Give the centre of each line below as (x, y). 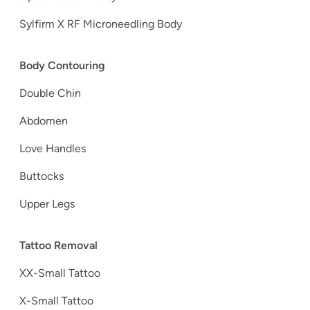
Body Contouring (62, 66)
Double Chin (50, 93)
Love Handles (54, 149)
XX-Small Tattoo (60, 273)
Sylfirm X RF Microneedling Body (101, 24)
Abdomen (45, 121)
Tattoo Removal (58, 246)
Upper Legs (48, 204)
